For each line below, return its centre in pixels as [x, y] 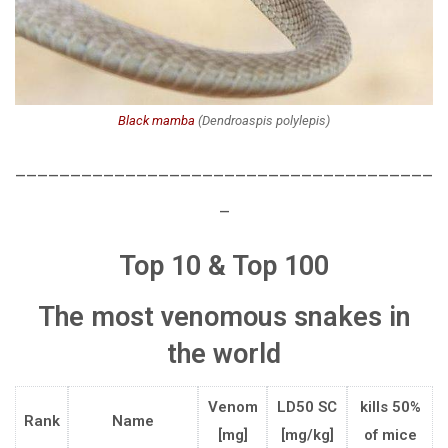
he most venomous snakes [221, 316]
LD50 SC [307, 407]
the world [224, 353]
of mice [390, 435]
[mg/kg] [307, 435]
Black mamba [156, 121]
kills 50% [390, 407]
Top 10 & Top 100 [224, 266]
